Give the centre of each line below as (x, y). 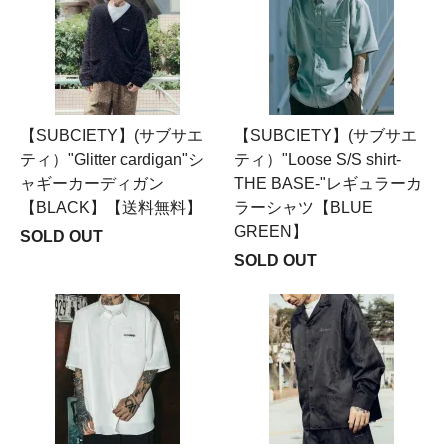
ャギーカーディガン (92, 183)
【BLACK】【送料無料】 (111, 207)
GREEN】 (271, 231)
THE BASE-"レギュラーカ (328, 183)
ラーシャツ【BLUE (303, 207)
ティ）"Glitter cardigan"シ (112, 159)
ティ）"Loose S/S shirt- (317, 159)
